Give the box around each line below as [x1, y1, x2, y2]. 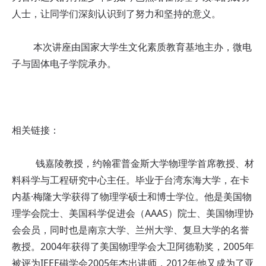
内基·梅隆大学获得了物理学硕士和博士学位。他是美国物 [12, 189, 252, 203]
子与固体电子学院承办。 [12, 56, 116, 70]
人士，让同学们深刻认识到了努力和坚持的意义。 [12, 7, 221, 20]
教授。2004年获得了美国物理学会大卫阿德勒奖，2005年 [12, 239, 254, 253]
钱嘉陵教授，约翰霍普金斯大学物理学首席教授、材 [12, 156, 254, 170]
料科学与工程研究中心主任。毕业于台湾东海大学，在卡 [12, 173, 249, 186]
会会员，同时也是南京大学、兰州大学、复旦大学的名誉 [12, 223, 249, 236]
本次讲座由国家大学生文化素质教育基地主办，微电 [12, 40, 252, 53]
